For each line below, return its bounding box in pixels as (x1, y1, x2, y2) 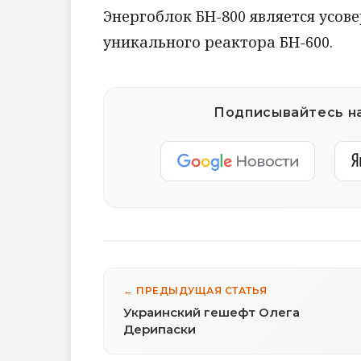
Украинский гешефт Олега (123, 304, 300, 320)
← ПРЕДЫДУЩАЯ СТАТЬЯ (123, 284, 268, 297)
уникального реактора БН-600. (103, 31, 333, 52)
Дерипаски (123, 321, 196, 337)
